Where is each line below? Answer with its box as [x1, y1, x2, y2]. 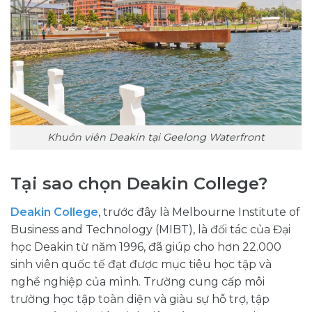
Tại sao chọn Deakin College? [10, 173, 267, 194]
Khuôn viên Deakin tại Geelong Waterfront [47, 131, 265, 144]
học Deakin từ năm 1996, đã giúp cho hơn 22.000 [10, 240, 281, 253]
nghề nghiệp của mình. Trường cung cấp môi [10, 274, 265, 288]
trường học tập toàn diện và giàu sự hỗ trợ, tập [10, 292, 270, 306]
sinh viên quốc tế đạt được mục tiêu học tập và [10, 257, 272, 271]
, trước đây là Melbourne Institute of [98, 205, 300, 219]
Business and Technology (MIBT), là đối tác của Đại [10, 222, 290, 236]
